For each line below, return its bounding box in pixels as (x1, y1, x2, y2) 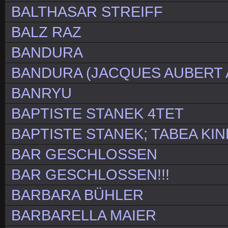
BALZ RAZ (11, 24, 81, 41)
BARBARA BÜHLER (11, 187, 144, 204)
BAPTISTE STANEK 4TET (11, 105, 184, 122)
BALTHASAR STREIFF (11, 4, 163, 20)
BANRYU (11, 85, 72, 102)
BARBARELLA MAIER (11, 207, 156, 224)
